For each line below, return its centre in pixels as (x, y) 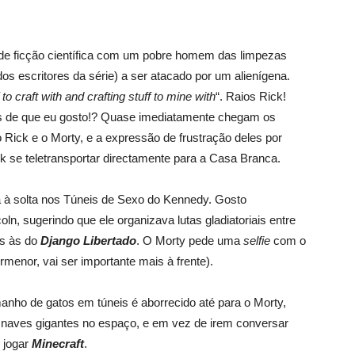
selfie (257, 240)
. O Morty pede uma (190, 240)
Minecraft (58, 344)
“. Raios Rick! (251, 96)
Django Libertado (88, 240)
